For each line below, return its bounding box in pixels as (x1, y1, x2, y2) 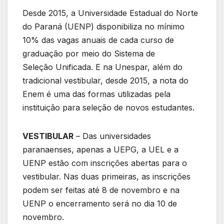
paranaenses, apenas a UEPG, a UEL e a (22, 144, 178, 155)
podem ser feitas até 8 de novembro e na (22, 185, 179, 195)
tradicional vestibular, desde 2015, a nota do (22, 75, 188, 86)
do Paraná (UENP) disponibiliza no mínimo (22, 21, 184, 32)
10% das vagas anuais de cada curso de (22, 35, 174, 45)
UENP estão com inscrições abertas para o (22, 158, 187, 168)
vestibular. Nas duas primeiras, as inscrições (22, 171, 190, 182)
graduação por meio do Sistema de (22, 48, 155, 59)
